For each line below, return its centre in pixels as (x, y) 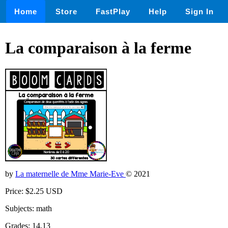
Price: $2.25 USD (34, 191)
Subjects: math (28, 208)
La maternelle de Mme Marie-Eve (70, 174)
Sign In (199, 11)
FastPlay (113, 11)
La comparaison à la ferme (98, 48)
